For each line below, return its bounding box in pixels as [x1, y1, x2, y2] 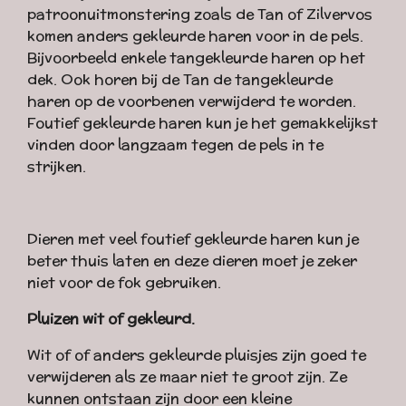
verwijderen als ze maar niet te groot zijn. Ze [27, 366, 347, 387]
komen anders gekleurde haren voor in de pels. [27, 25, 363, 46]
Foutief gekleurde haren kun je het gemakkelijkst [27, 112, 378, 133]
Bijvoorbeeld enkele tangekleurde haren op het [27, 47, 365, 68]
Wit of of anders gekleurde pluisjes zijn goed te [27, 344, 366, 365]
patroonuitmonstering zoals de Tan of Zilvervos [27, 4, 372, 24]
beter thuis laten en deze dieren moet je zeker [27, 250, 357, 271]
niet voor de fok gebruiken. [27, 272, 221, 293]
